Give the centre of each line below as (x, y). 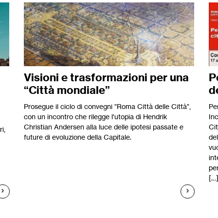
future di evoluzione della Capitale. (78, 137)
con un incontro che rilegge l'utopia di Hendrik (96, 117)
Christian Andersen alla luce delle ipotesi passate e (104, 127)
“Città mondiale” (67, 90)
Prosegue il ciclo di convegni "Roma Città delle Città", (107, 107)
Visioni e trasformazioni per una (106, 78)
